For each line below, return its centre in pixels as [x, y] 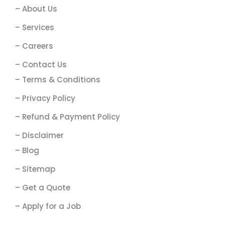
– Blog [27, 150]
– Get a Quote [43, 187]
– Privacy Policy [45, 98]
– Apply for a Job [48, 206]
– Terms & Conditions [58, 79]
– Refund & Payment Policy [68, 117]
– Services [35, 27]
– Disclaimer [39, 135]
